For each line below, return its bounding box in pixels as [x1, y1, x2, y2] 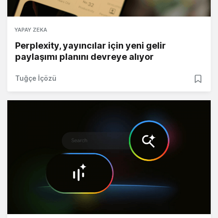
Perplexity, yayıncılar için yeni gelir [15, 40, 166, 51]
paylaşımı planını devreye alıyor [15, 52, 154, 62]
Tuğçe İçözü [15, 74, 56, 83]
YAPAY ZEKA [15, 26, 47, 34]
